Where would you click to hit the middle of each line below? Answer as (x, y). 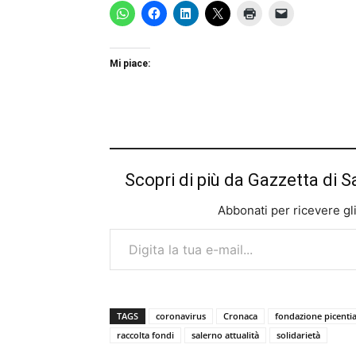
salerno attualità (225, 335)
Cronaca (240, 316)
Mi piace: (130, 64)
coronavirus (181, 316)
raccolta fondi (145, 335)
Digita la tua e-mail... (125, 228)
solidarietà (298, 335)
